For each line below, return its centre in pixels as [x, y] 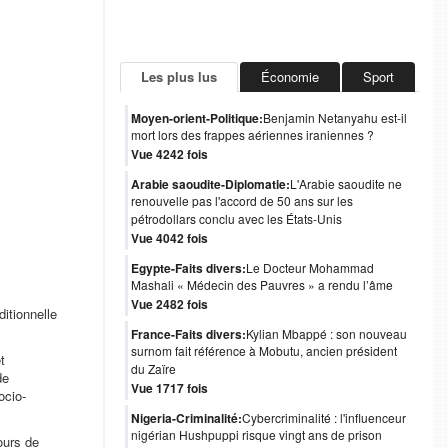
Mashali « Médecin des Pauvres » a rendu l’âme [261, 285]
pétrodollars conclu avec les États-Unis [236, 219]
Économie [289, 76]
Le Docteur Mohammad [309, 267]
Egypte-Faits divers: [188, 268]
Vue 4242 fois [169, 154]
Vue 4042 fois [169, 238]
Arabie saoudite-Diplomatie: [210, 184]
